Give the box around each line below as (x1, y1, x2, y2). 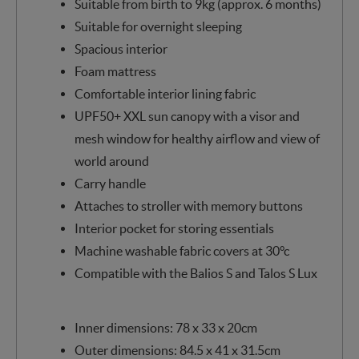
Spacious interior (74, 41, 167, 56)
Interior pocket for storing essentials (74, 220, 274, 236)
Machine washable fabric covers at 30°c (74, 243, 289, 258)
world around (74, 153, 149, 168)
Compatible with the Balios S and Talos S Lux (74, 265, 317, 280)
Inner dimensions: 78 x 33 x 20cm (74, 320, 257, 335)
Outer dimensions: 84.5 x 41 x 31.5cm (74, 342, 280, 357)
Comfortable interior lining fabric (74, 86, 256, 101)
